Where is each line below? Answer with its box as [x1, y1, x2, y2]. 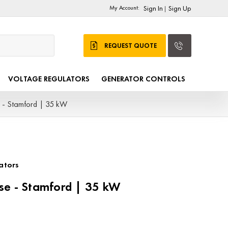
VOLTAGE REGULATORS [8, 74, 90, 84]
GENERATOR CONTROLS [101, 74, 185, 84]
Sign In [143, 4, 163, 13]
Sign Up [168, 4, 191, 13]
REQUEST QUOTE [104, 41, 157, 50]
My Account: [109, 4, 140, 12]
